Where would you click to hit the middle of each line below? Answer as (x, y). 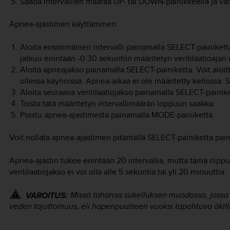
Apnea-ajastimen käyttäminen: (64, 24)
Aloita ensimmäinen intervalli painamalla (93, 47)
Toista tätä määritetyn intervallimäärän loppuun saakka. (117, 103)
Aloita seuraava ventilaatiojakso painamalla (98, 92)
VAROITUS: (47, 195)
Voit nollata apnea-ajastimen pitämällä (78, 138)
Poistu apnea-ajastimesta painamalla (85, 114)
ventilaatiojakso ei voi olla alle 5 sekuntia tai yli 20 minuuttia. (118, 171)
